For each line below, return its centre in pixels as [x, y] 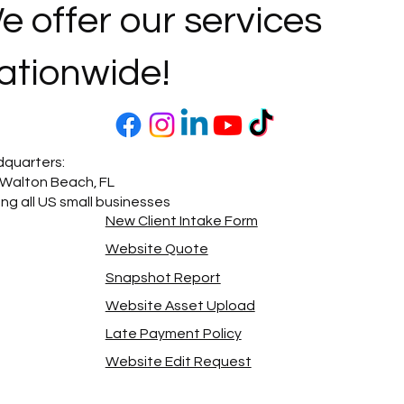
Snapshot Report [163, 277]
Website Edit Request [178, 362]
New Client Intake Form [181, 221]
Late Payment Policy [173, 333]
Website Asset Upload [180, 305]
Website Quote [156, 249]
